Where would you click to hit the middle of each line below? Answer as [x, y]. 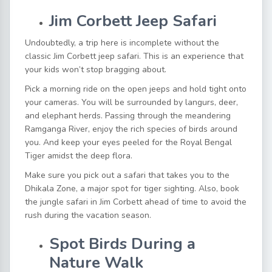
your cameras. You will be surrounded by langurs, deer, [131, 103]
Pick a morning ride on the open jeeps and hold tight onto [136, 89]
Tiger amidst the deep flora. [79, 156]
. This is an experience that [191, 56]
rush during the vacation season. [88, 216]
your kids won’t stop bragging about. [96, 70]
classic [39, 56]
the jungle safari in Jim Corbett [83, 202]
